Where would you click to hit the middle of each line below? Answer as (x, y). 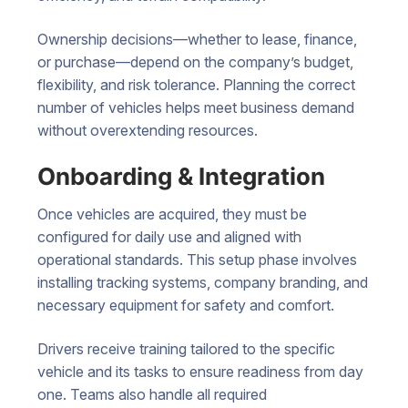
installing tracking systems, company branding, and (203, 283)
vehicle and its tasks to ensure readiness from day (200, 371)
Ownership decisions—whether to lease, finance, (197, 39)
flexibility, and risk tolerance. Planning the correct (196, 84)
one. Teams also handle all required (152, 394)
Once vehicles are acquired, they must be (172, 214)
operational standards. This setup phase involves (197, 260)
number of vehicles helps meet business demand (196, 107)
